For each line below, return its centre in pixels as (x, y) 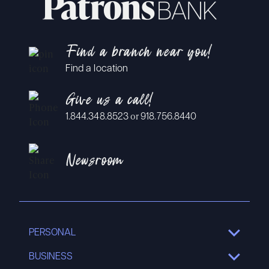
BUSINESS (51, 257)
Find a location (97, 69)
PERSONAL (53, 233)
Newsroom (94, 162)
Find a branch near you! (138, 54)
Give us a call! (109, 102)
